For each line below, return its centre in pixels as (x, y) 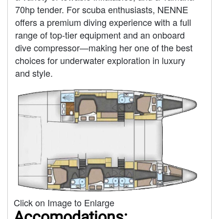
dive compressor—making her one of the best (104, 47)
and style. (34, 73)
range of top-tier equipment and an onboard (100, 34)
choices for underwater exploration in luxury (100, 60)
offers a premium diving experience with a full (103, 22)
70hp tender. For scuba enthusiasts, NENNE (102, 9)
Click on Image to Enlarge (64, 203)
